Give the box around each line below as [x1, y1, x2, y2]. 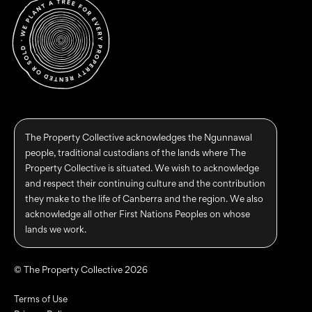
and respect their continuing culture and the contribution [25, 177, 265, 189]
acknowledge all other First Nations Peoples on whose [25, 208, 250, 219]
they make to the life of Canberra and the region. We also [25, 192, 263, 204]
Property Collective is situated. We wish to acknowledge [25, 162, 259, 173]
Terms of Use [14, 292, 68, 304]
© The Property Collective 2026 [14, 263, 148, 275]
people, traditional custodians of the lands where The [25, 146, 246, 158]
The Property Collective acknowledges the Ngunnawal [25, 131, 252, 143]
